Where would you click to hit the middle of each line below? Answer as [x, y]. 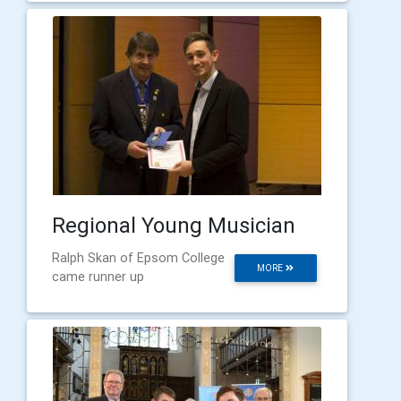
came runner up [98, 277]
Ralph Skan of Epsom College [138, 258]
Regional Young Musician [174, 225]
